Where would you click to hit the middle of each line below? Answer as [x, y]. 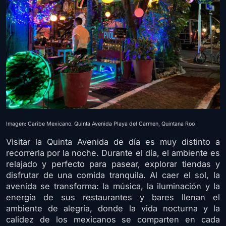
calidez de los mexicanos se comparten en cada [113, 220]
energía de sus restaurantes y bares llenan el [113, 197]
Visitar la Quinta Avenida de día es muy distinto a [113, 142]
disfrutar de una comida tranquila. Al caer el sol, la [113, 175]
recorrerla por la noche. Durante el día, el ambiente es [113, 153]
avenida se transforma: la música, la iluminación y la [113, 186]
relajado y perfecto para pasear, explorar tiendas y [113, 164]
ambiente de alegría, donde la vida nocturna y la [113, 209]
